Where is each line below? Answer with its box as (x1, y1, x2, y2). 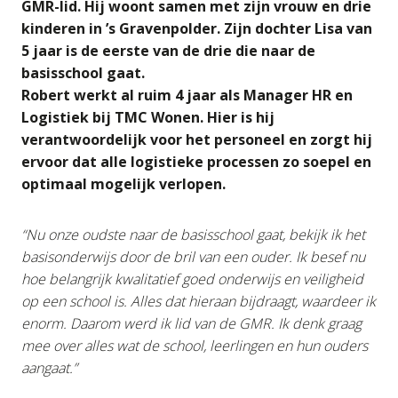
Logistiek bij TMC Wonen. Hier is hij (21, 107, 275, 127)
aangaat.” (21, 358, 81, 378)
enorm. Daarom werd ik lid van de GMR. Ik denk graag (21, 314, 362, 333)
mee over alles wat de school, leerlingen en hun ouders (21, 336, 368, 355)
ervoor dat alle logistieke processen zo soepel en (21, 152, 371, 171)
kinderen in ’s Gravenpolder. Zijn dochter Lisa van (21, 19, 372, 38)
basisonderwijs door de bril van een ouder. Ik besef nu (21, 247, 365, 267)
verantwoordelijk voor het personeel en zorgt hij (21, 130, 372, 149)
